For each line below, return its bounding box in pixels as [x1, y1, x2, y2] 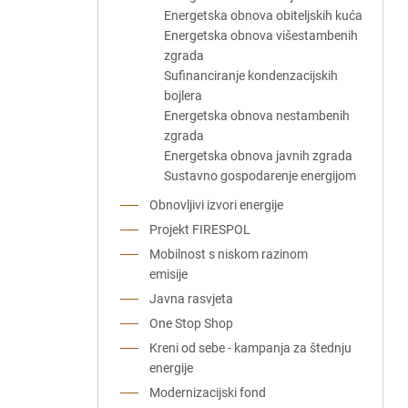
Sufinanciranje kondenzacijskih [164, 68, 338, 83]
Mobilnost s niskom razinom [149, 247, 308, 261]
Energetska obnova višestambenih [164, 28, 358, 43]
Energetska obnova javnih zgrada [164, 148, 352, 163]
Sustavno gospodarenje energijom [164, 168, 356, 183]
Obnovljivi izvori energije [149, 198, 283, 212]
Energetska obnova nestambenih [164, 108, 350, 123]
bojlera [164, 88, 202, 103]
